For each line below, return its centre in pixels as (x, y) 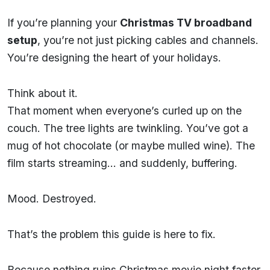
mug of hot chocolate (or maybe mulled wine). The (131, 145)
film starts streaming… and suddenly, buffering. (122, 163)
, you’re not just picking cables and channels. (148, 40)
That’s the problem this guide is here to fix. (111, 234)
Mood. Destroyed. (52, 198)
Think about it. (42, 93)
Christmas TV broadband (186, 22)
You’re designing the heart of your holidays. (114, 57)
